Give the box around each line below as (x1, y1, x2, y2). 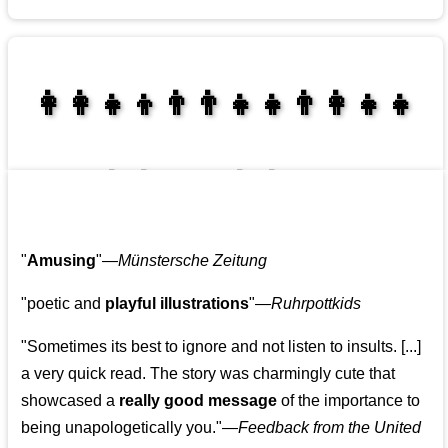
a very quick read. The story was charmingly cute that (21, 365, 396, 383)
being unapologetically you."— (21, 419, 239, 437)
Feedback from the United (238, 419, 422, 437)
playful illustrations (105, 295, 250, 313)
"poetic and (21, 295, 106, 313)
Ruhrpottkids (271, 295, 362, 313)
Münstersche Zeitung (118, 252, 268, 270)
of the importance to (277, 392, 421, 410)
